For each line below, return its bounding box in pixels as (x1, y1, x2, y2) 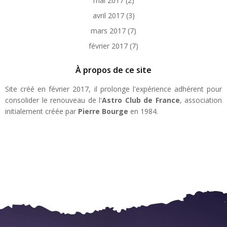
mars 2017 (91, 26, 126, 35)
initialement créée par (5, 106, 78, 116)
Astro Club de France (102, 95, 180, 105)
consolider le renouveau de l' (5, 95, 102, 105)
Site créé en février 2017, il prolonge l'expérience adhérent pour (5, 84, 222, 94)
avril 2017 (92, 11, 124, 20)
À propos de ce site (75, 64, 152, 75)
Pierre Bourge (78, 106, 128, 116)
